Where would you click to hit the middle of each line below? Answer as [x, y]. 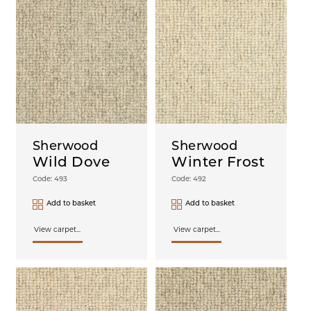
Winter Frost [218, 163]
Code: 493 [50, 179]
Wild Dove [71, 163]
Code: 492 [189, 179]
